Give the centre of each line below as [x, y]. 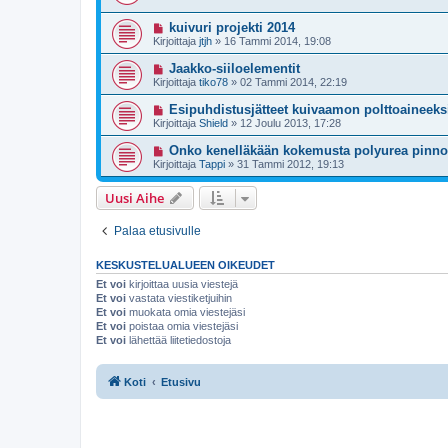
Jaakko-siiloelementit [234, 69]
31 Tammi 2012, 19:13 [290, 164]
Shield [213, 123]
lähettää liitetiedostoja [178, 340]
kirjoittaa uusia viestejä [182, 284]
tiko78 [213, 82]
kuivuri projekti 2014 [231, 28]
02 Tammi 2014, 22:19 [293, 82]
